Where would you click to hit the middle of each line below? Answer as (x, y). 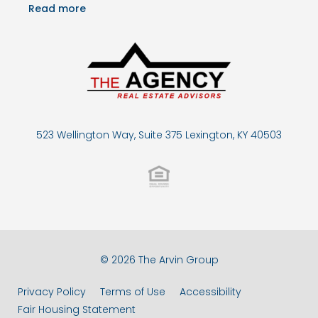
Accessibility (210, 292)
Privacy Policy (52, 292)
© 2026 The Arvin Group (159, 260)
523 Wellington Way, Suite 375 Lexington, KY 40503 (159, 135)
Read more (57, 9)
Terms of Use (133, 292)
